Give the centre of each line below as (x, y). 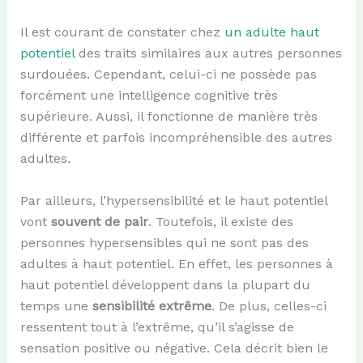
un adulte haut (271, 32)
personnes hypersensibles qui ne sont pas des (164, 242)
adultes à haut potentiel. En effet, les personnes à (176, 263)
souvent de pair (99, 221)
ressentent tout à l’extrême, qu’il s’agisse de (157, 327)
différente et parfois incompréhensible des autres (176, 137)
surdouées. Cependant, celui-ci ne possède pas (168, 74)
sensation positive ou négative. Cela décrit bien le (174, 348)
